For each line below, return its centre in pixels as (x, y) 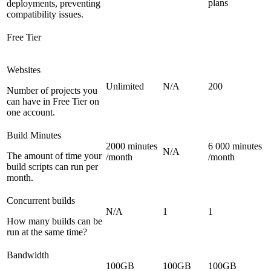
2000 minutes (132, 146)
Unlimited (125, 86)
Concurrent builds (41, 201)
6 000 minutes (235, 146)
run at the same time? (47, 232)
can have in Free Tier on (53, 101)
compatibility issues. (45, 14)
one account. (31, 112)
